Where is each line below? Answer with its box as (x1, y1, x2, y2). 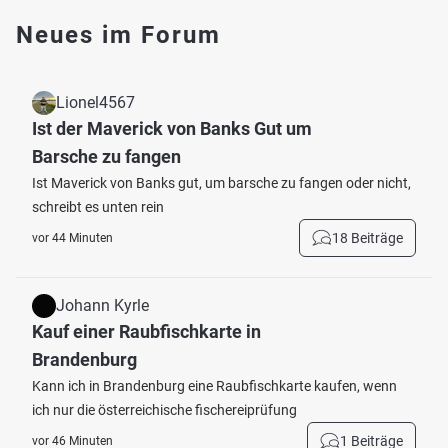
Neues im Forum (16, 21, 221, 49)
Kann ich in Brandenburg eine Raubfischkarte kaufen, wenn (32, 378, 397, 394)
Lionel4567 (56, 93, 135, 112)
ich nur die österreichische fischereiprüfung (32, 402, 297, 418)
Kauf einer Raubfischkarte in (32, 321, 261, 342)
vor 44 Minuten (32, 231, 113, 245)
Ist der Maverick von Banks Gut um (32, 118, 312, 139)
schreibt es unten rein (32, 199, 164, 215)
